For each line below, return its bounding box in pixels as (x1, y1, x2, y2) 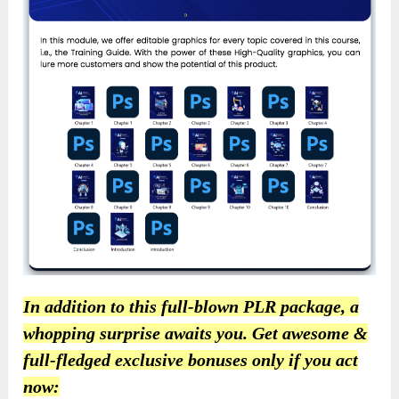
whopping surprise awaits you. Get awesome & (23, 323, 369, 344)
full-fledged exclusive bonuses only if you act (23, 350, 359, 370)
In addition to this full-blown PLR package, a (23, 297, 360, 317)
